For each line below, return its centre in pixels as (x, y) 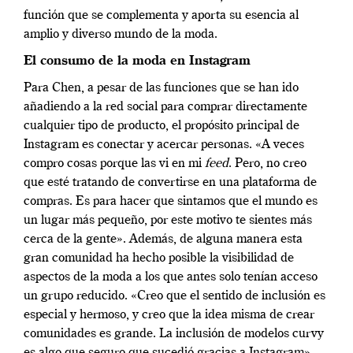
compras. (48, 201)
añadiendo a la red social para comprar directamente (165, 107)
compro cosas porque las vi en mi (113, 163)
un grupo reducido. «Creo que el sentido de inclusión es (175, 296)
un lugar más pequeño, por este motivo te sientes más (168, 220)
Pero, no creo (271, 163)
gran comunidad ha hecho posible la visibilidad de (159, 258)
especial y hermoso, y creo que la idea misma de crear (169, 315)
